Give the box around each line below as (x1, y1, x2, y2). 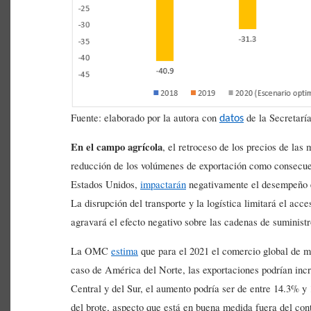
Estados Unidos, (71, 178, 140, 192)
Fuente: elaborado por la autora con (71, 111, 219, 125)
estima (111, 244, 138, 258)
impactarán (140, 178, 186, 192)
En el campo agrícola (71, 140, 162, 155)
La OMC (71, 244, 111, 258)
